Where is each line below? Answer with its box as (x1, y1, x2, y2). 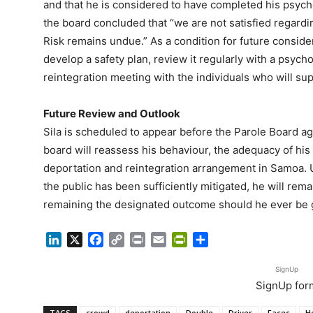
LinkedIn (61, 233, 105, 247)
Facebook (103, 233, 156, 247)
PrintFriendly (187, 233, 254, 247)
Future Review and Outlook (43, 106, 180, 120)
